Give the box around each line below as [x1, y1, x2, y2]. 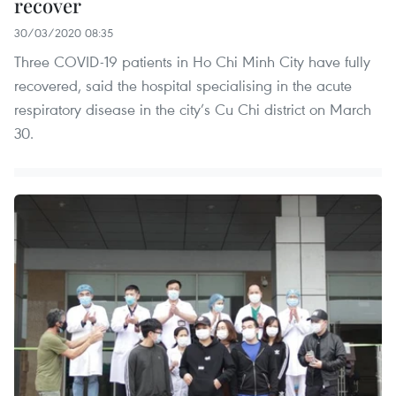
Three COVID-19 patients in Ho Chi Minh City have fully [14, 50, 370, 72]
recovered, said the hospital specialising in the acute [14, 74, 352, 95]
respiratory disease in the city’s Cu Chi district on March [14, 98, 371, 119]
